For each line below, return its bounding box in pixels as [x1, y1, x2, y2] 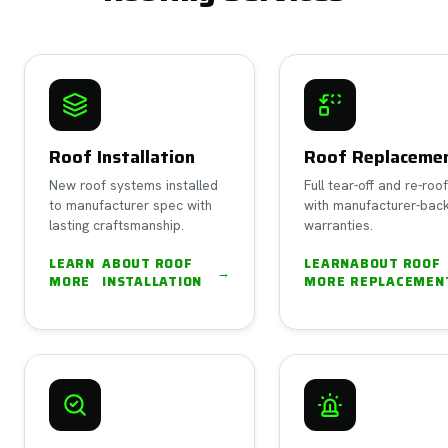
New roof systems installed [49, 175, 218, 194]
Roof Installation [49, 142, 195, 171]
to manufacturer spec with [49, 195, 212, 214]
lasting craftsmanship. [49, 215, 184, 234]
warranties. [304, 215, 374, 234]
